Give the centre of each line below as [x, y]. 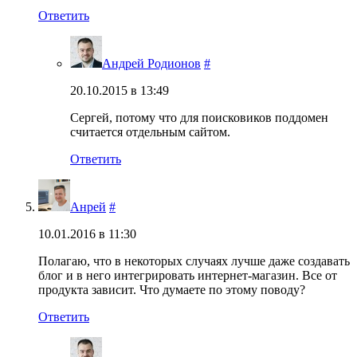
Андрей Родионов [151, 63]
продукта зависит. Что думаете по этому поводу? [172, 289]
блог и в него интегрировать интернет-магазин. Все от [188, 275]
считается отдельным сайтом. [150, 131]
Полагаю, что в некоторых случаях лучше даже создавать [194, 261]
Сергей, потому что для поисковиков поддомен [199, 117]
